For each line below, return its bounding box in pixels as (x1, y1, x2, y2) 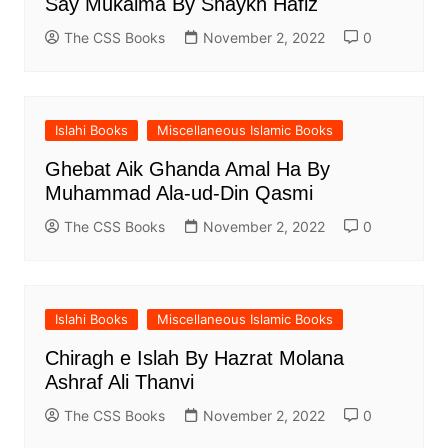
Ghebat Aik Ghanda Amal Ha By (44, 158, 330, 181)
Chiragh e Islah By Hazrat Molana (44, 347, 344, 370)
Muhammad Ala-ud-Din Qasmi (44, 182, 313, 205)
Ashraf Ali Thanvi (44, 371, 194, 394)
